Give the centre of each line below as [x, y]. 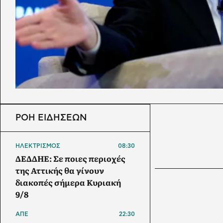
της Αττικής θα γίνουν [60, 170]
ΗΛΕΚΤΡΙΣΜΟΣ [38, 146]
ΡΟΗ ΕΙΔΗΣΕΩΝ [51, 118]
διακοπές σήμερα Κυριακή [68, 182]
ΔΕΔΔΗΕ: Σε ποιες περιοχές [70, 158]
